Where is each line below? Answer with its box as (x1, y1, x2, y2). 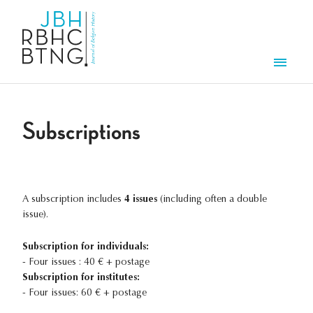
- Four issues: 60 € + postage (22, 289, 147, 299)
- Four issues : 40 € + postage (22, 258, 150, 268)
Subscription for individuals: (22, 242, 149, 253)
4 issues (124, 195, 157, 205)
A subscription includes (22, 195, 124, 205)
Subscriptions (22, 119, 140, 145)
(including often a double (157, 195, 267, 205)
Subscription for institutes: (22, 273, 140, 284)
